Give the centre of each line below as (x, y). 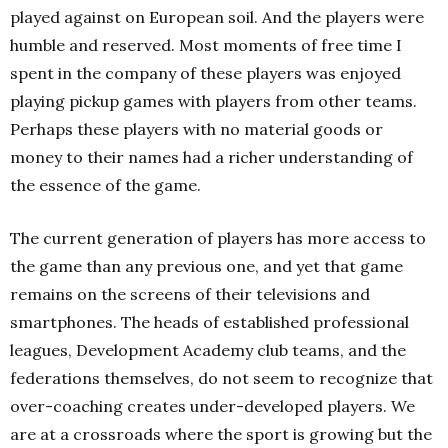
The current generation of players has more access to (218, 238)
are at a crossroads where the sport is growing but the (221, 434)
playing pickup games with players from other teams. (213, 101)
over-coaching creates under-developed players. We (212, 406)
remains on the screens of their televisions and (190, 294)
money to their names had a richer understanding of (211, 157)
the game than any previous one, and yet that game (206, 266)
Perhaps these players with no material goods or (196, 129)
